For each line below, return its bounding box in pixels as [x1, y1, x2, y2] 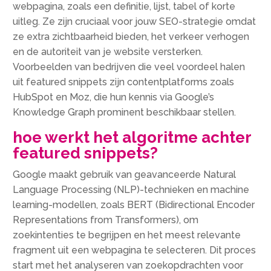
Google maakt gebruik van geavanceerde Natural [13, 168, 237, 180]
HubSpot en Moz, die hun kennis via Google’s [13, 91, 215, 103]
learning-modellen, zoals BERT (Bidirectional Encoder [13, 198, 255, 211]
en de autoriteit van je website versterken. [13, 45, 203, 57]
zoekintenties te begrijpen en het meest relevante [13, 229, 241, 241]
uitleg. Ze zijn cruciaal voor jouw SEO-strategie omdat [13, 15, 256, 27]
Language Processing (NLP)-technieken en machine [13, 183, 250, 195]
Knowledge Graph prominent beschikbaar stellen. [13, 106, 237, 118]
